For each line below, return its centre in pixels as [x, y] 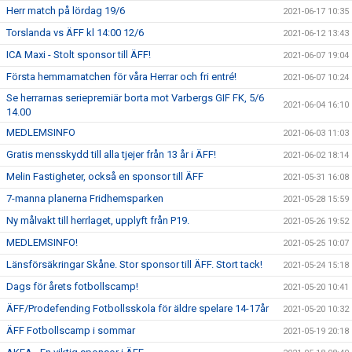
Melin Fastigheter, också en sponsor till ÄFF [105, 177]
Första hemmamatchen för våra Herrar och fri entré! [121, 77]
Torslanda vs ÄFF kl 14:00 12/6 [75, 33]
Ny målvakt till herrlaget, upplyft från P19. [98, 221]
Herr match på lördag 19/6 [66, 11]
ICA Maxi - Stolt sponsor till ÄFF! [79, 55]
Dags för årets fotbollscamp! [72, 287]
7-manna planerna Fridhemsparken [85, 199]
